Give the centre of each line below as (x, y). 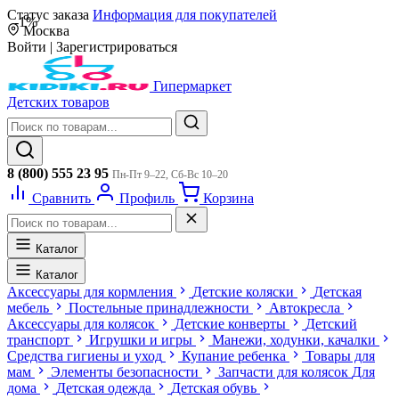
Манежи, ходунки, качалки (294, 340)
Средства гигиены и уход (85, 356)
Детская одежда (104, 388)
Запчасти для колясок (283, 372)
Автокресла (305, 308)
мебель (28, 308)
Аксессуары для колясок (81, 324)
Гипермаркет (192, 86)
